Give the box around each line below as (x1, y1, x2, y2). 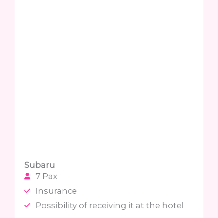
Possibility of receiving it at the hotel (35, 200, 184, 210)
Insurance (35, 185, 77, 196)
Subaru (24, 160, 55, 170)
